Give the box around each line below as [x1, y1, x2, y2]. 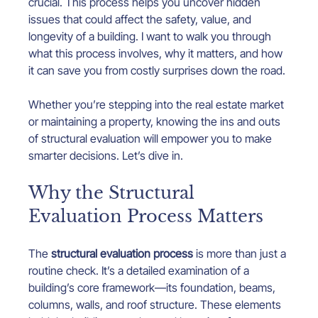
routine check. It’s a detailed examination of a [28, 263, 253, 278]
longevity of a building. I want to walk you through [28, 29, 275, 44]
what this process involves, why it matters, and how [28, 46, 286, 61]
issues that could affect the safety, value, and [28, 12, 255, 27]
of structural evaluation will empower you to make [28, 131, 275, 146]
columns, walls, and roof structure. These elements [28, 297, 285, 312]
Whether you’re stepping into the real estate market [28, 97, 287, 112]
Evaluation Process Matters [28, 206, 264, 227]
